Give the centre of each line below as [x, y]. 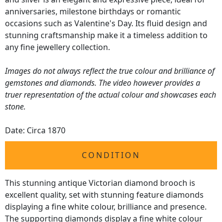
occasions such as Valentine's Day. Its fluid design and [106, 24]
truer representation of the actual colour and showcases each [111, 95]
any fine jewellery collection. [57, 47]
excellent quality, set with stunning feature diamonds [104, 195]
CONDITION [111, 155]
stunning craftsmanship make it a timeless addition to [106, 35]
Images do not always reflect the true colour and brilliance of [110, 71]
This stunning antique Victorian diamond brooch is [100, 183]
